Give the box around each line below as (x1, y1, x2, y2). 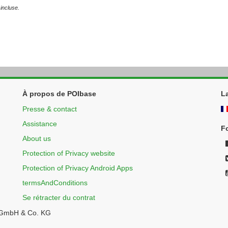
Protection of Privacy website (22, 149, 115, 157)
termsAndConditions (22, 179, 88, 187)
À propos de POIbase (22, 90, 96, 98)
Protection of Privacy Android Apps (22, 164, 133, 172)
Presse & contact (22, 105, 77, 113)
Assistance (22, 120, 57, 128)
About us (22, 134, 51, 142)
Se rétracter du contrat (22, 193, 95, 202)
